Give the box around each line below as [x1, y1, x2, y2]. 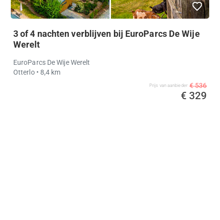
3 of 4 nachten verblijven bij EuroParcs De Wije [13, 28, 200, 39]
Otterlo [13, 68, 36, 76]
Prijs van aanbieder [149, 82, 188, 88]
